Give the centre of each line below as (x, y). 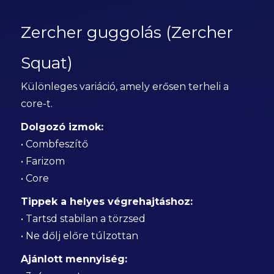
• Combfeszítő (54, 144)
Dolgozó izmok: (62, 127)
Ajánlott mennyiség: (74, 259)
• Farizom (43, 161)
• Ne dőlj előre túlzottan (79, 236)
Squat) (46, 63)
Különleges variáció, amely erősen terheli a (124, 87)
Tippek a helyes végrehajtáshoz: (106, 202)
